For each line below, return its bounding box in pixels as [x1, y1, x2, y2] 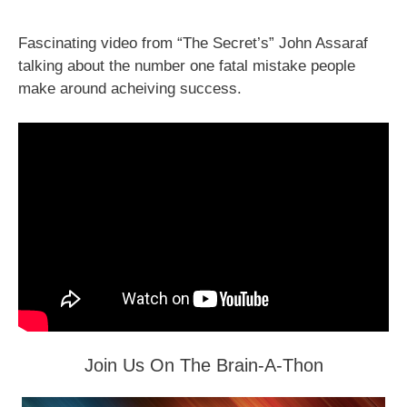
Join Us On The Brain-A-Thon [84, 355, 323, 376]
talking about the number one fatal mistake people [18, 56, 355, 74]
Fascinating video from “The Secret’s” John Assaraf [18, 34, 368, 52]
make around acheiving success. [18, 79, 242, 97]
